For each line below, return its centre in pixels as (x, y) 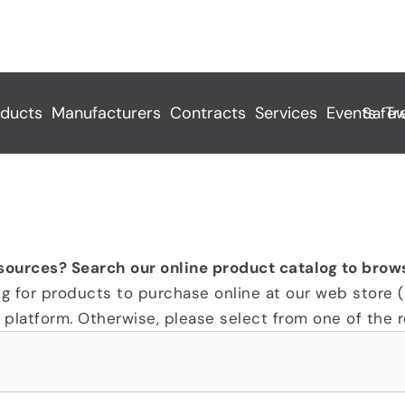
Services (286, 113)
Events (351, 113)
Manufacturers (106, 113)
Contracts (207, 113)
